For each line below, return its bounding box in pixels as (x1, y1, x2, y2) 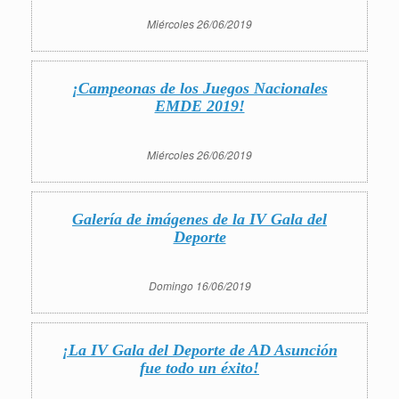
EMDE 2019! (154, 97, 245, 115)
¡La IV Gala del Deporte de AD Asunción (61, 341, 338, 359)
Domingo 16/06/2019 (148, 278, 251, 293)
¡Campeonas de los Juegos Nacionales (71, 79, 328, 97)
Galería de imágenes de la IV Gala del (72, 210, 327, 228)
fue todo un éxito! (140, 359, 259, 377)
